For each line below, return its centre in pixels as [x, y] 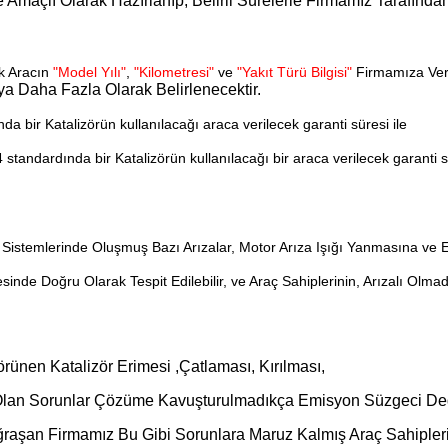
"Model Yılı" [89, 71]
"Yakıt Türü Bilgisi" [294, 71]
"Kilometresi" [174, 71]
